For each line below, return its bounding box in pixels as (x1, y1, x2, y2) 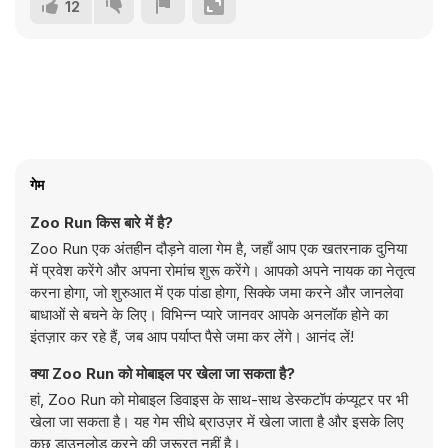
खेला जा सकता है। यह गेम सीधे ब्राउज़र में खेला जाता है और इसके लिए (30, 412, 404, 431)
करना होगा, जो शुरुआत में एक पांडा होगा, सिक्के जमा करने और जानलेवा (30, 283, 403, 302)
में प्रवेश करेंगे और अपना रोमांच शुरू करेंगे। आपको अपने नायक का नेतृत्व (30, 261, 415, 280)
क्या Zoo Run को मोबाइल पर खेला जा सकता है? (30, 364, 295, 383)
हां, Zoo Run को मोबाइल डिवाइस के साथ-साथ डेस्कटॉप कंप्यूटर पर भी (30, 390, 408, 409)
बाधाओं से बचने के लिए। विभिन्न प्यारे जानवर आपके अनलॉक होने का (30, 305, 388, 324)
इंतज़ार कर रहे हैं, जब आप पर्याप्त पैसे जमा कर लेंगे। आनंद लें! (30, 327, 354, 346)
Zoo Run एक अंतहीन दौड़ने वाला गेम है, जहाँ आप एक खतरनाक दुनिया (30, 239, 407, 258)
